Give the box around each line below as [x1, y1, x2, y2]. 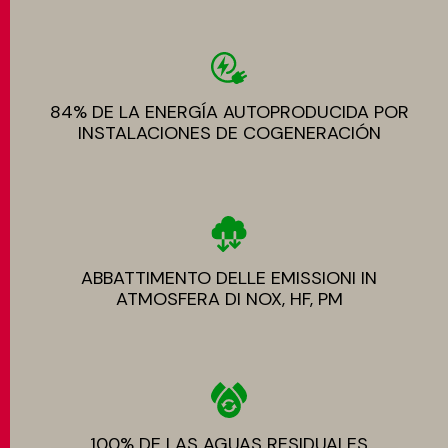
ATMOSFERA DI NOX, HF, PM [115, 287, 343, 311]
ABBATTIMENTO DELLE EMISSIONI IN [81, 266, 377, 290]
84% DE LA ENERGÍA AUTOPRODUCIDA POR [49, 100, 409, 124]
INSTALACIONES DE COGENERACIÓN [77, 121, 381, 145]
